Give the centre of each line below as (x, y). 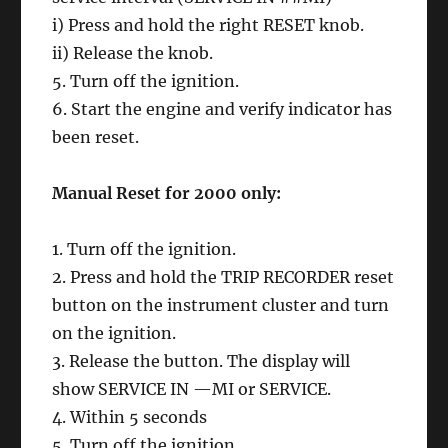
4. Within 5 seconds (130, 417)
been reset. (96, 137)
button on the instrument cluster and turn (221, 305)
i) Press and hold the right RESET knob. (208, 25)
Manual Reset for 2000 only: (167, 193)
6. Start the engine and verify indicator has (222, 109)
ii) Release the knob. (133, 53)
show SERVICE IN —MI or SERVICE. (192, 389)
